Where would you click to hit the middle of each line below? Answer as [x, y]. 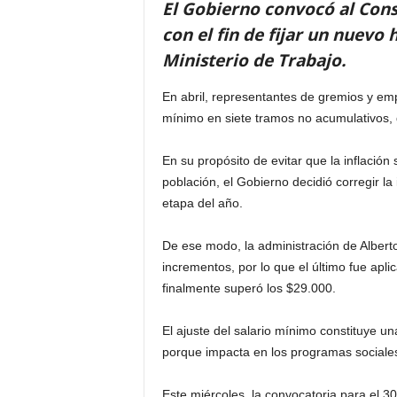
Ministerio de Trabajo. [253, 60]
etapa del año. [202, 203]
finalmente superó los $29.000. [249, 288]
